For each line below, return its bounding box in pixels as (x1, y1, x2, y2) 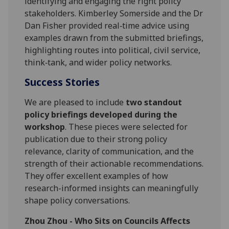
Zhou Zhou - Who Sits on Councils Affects (25, 215, 191, 226)
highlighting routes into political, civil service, (25, 44, 201, 56)
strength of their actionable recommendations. (25, 157, 204, 169)
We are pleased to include (25, 96, 126, 108)
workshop (25, 121, 65, 132)
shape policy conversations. (25, 194, 130, 206)
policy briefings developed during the (25, 108, 178, 120)
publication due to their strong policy (25, 133, 168, 145)
